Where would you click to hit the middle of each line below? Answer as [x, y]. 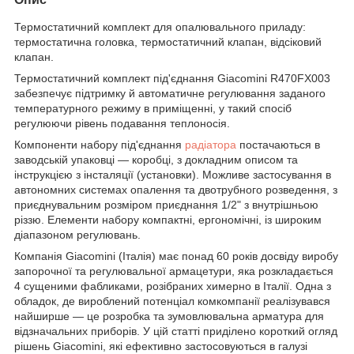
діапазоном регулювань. [77, 234]
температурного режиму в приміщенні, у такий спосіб [153, 108]
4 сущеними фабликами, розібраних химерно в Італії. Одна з [173, 286]
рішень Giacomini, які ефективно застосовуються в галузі [161, 346]
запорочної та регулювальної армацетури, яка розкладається [174, 271]
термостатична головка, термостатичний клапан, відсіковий [168, 41]
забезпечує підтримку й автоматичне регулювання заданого [170, 93]
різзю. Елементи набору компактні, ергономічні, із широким [168, 219]
